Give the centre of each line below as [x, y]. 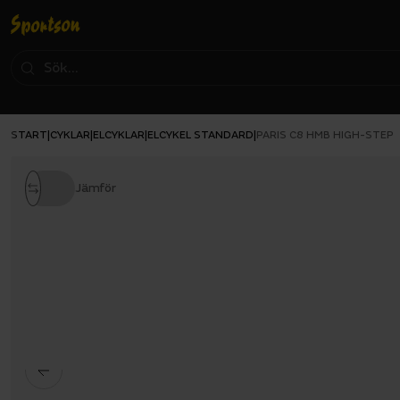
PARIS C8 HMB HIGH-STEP [325, 135]
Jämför [96, 188]
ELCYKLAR [119, 135]
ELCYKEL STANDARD [200, 135]
